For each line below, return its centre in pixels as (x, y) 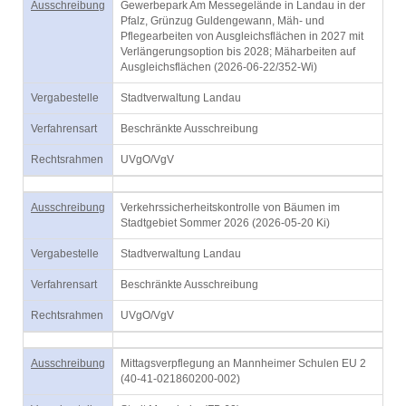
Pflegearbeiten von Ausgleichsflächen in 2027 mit (242, 36)
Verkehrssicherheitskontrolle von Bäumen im (230, 208)
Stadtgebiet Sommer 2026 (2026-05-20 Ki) (225, 223)
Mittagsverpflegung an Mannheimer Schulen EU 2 (243, 363)
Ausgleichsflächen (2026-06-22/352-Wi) (219, 67)
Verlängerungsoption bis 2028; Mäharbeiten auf (238, 52)
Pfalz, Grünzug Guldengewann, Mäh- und (222, 21)
